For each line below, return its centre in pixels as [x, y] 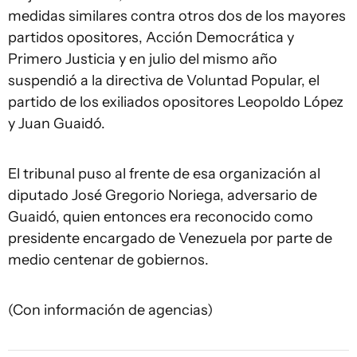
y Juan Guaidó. [57, 124]
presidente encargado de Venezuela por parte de [170, 238]
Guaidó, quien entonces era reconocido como [161, 217]
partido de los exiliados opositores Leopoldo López [176, 102]
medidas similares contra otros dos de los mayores [177, 16]
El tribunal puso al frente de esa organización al [164, 174]
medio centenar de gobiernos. [108, 260]
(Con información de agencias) [110, 310]
